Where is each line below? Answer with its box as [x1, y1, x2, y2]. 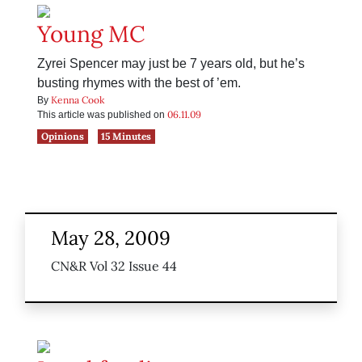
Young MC [37, 19, 145, 49]
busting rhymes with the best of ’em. [37, 76, 241, 90]
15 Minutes [101, 130, 152, 143]
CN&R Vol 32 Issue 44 [51, 258, 177, 275]
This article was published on [37, 109, 167, 121]
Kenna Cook [51, 94, 104, 107]
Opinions [40, 130, 84, 143]
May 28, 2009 [51, 225, 170, 251]
